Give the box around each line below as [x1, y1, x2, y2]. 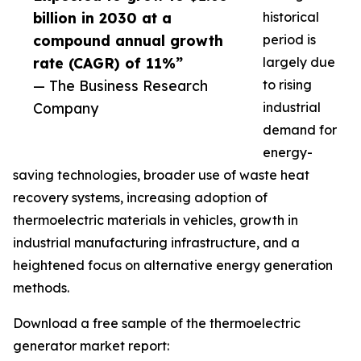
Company [33, 99, 98, 118]
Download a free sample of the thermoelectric [13, 315, 301, 332]
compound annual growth [33, 31, 223, 50]
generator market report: [13, 338, 169, 355]
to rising [263, 77, 312, 93]
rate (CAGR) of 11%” [33, 54, 183, 73]
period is [263, 31, 316, 48]
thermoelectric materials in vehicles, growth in [13, 212, 298, 229]
